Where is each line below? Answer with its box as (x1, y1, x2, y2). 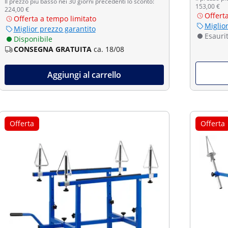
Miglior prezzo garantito (13, 24, 96, 34)
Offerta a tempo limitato (13, 14, 96, 23)
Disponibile (13, 34, 52, 44)
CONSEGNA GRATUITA (13, 44, 92, 54)
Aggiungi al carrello (47, 69, 121, 80)
